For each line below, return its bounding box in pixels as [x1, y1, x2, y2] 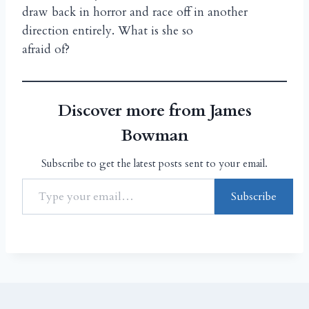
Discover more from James [57, 99, 252, 123]
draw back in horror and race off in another [22, 4, 248, 21]
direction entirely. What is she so [22, 23, 193, 39]
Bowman [121, 124, 188, 148]
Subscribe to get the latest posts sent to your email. [41, 157, 268, 171]
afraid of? [22, 41, 70, 58]
